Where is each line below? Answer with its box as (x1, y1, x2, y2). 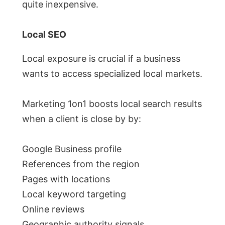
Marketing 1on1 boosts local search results (22, 98, 202, 109)
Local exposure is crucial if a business (22, 53, 180, 64)
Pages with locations (22, 174, 110, 185)
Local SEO (22, 29, 66, 40)
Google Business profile (22, 144, 122, 155)
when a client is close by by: (22, 114, 141, 125)
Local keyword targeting (22, 189, 126, 200)
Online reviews (22, 204, 84, 215)
